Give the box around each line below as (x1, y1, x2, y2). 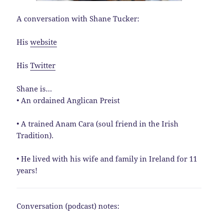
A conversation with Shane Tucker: (17, 14, 140, 24)
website (30, 37, 57, 47)
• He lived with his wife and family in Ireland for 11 (17, 154, 198, 164)
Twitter (30, 60, 56, 71)
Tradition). (17, 130, 54, 141)
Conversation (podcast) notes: (17, 201, 120, 211)
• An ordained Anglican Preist (17, 95, 120, 106)
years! (17, 165, 38, 176)
